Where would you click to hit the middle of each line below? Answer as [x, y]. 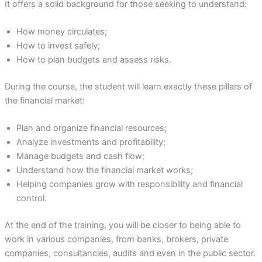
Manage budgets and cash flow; [80, 156]
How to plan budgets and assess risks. [94, 60]
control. [31, 199]
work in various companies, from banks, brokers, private [116, 239]
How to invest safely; [58, 46]
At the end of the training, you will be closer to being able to [123, 225]
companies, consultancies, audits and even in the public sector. [130, 254]
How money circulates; [61, 32]
